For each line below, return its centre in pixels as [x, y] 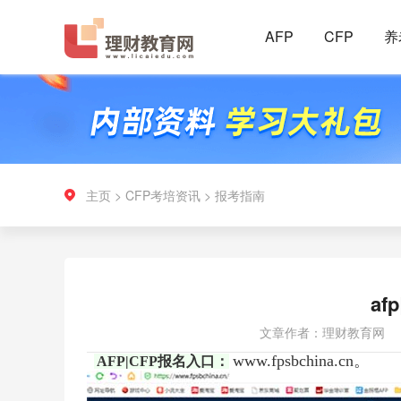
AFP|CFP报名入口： [163, 361]
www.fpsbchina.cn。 [301, 361]
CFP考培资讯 [163, 195]
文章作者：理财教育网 [322, 332]
